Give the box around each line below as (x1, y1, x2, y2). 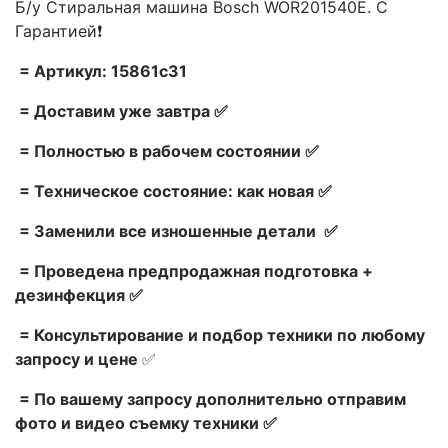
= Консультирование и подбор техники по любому (15, 324, 425, 345)
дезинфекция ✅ (15, 284, 143, 305)
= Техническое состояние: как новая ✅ (15, 180, 332, 201)
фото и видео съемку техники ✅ (15, 412, 277, 433)
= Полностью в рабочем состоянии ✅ (15, 140, 319, 161)
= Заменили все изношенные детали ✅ (15, 220, 338, 241)
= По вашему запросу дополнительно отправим (15, 388, 406, 409)
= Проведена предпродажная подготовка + (15, 260, 373, 281)
